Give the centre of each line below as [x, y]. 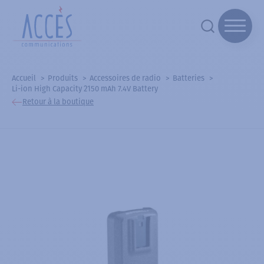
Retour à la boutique [58, 102]
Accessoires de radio [125, 78]
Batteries [189, 78]
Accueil [24, 78]
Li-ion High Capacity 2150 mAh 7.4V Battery [85, 88]
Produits [63, 78]
